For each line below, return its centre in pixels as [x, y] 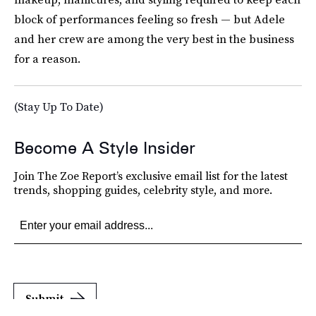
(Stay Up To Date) [59, 106]
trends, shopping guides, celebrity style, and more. [143, 189]
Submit [44, 298]
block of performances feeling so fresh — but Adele [150, 19]
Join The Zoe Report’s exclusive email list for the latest [151, 175]
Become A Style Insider [105, 147]
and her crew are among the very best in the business [154, 38]
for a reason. [47, 58]
